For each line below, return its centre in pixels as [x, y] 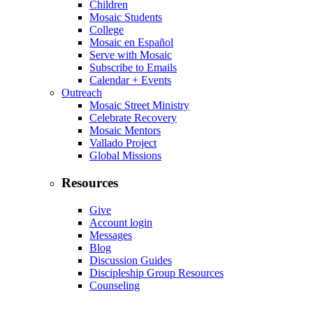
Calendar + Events [130, 80]
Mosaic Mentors [125, 131]
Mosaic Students [126, 17]
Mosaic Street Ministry [139, 105]
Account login [121, 222]
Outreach [82, 93]
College [107, 30]
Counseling [115, 285]
